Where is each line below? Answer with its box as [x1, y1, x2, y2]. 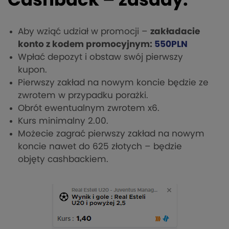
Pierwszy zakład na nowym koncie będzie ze [18, 78, 209, 87]
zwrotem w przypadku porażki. [18, 90, 148, 100]
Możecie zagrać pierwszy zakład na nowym [18, 129, 204, 138]
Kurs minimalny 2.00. [18, 116, 108, 125]
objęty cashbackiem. [18, 154, 108, 164]
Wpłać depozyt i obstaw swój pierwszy [18, 52, 183, 61]
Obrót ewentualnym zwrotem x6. [18, 103, 159, 112]
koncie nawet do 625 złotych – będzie [18, 142, 182, 151]
